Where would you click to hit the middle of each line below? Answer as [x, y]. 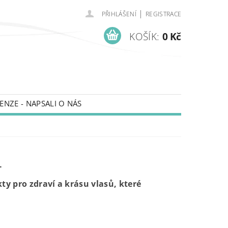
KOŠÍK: [145, 36]
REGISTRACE [163, 14]
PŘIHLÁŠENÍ [119, 14]
